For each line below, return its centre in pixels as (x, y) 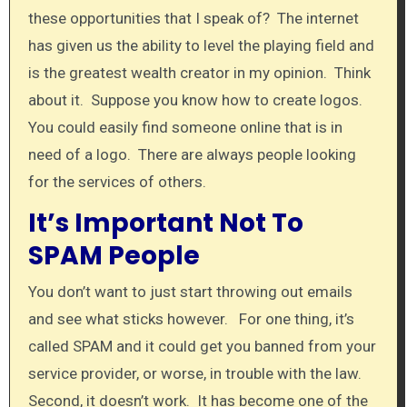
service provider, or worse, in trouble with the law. (196, 374)
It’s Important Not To (165, 223)
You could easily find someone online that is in (185, 127)
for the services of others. (117, 181)
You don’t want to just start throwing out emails (190, 292)
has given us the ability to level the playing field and (201, 45)
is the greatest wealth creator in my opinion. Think (199, 72)
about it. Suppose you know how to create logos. (197, 99)
